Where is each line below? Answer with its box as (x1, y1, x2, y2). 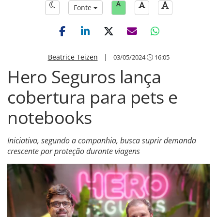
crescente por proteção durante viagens (7, 146, 140, 156)
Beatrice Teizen (47, 52, 98, 62)
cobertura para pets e (7, 85, 178, 109)
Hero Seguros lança (7, 65, 161, 89)
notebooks (7, 106, 92, 129)
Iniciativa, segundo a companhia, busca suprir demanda (7, 135, 196, 146)
